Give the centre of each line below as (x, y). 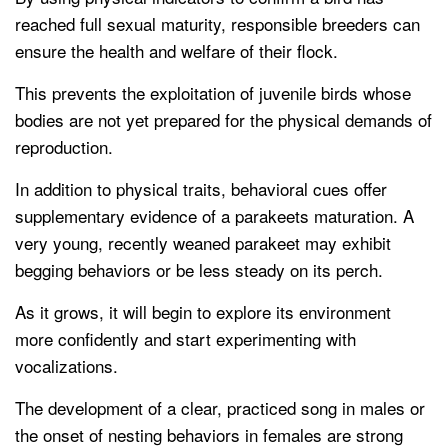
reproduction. (64, 147)
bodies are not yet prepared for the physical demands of (223, 120)
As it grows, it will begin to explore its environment (203, 312)
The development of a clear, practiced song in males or (220, 408)
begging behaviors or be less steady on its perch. (199, 270)
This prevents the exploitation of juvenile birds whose (213, 93)
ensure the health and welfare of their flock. (176, 51)
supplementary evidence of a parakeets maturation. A (214, 216)
